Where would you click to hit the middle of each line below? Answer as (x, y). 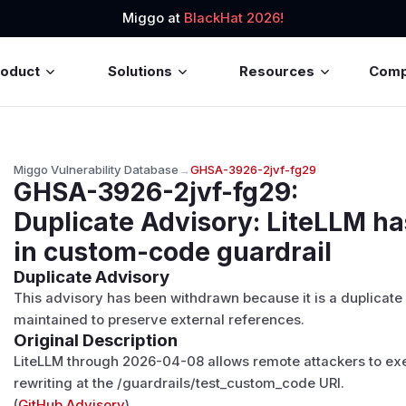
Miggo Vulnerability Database (97, 169)
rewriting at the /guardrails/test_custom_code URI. (179, 383)
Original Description (96, 340)
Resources (277, 71)
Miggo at (153, 19)
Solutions (140, 71)
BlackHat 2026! (234, 19)
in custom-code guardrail (173, 251)
